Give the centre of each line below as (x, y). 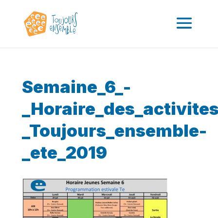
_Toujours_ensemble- (114, 130)
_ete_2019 (64, 152)
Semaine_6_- (76, 87)
